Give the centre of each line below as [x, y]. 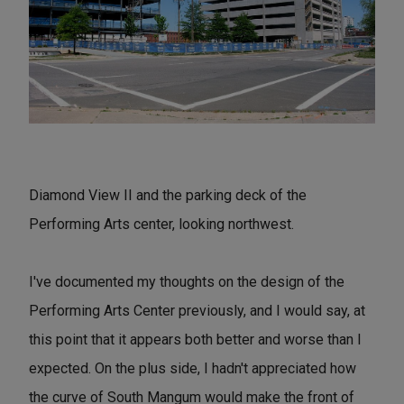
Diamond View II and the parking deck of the [168, 195]
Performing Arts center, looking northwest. [161, 224]
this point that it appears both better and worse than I [195, 339]
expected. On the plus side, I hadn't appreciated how [193, 368]
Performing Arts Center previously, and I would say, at [197, 310]
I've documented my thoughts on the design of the [187, 281]
